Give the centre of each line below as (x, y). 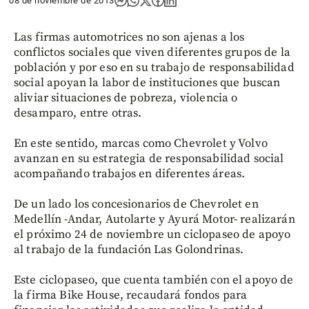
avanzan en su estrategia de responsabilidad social (149, 159)
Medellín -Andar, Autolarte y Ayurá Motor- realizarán (154, 219)
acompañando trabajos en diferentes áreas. (130, 174)
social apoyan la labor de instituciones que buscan (147, 83)
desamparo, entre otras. (78, 113)
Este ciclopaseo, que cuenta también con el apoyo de (154, 280)
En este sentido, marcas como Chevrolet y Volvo (141, 143)
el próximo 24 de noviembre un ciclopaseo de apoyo (152, 235)
